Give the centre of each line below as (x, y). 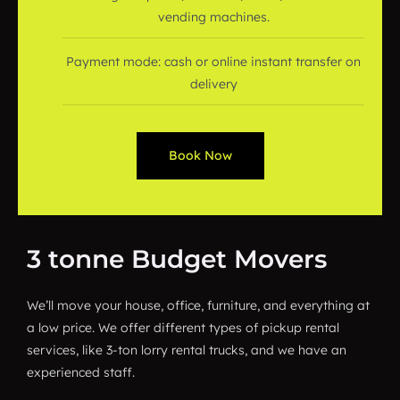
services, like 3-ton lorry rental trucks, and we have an (187, 350)
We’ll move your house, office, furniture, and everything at (198, 305)
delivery (213, 84)
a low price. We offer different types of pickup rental (183, 328)
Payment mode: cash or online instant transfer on (213, 62)
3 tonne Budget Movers (177, 259)
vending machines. (213, 17)
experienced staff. (81, 372)
